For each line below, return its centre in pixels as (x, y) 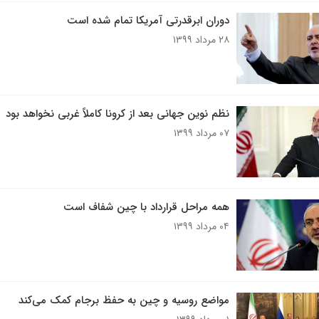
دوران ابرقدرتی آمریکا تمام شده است (148, 21)
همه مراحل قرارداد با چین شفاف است (146, 207)
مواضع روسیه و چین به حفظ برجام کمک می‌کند (124, 300)
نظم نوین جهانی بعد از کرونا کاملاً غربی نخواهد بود (117, 114)
